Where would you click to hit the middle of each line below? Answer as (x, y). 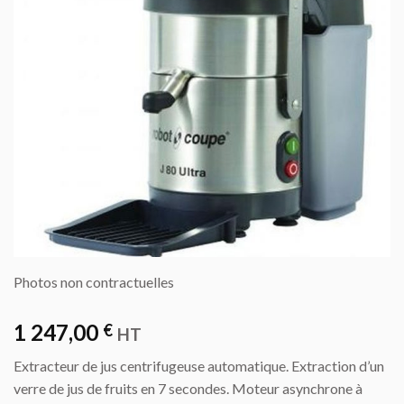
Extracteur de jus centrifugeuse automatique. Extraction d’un (199, 366)
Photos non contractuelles (94, 281)
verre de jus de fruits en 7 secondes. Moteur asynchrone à (188, 389)
